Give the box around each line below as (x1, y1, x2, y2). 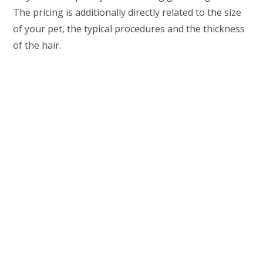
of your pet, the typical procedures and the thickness (13, 22, 245, 35)
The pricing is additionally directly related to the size (13, 6, 242, 19)
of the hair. (13, 39, 62, 52)
